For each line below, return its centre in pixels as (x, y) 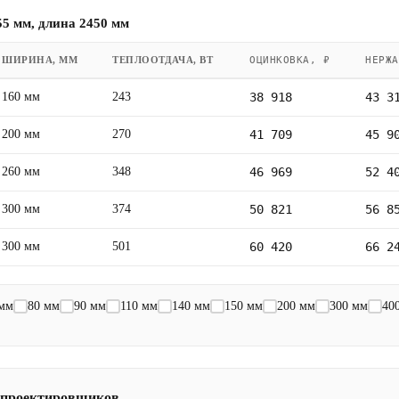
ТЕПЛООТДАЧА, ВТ (163, 59)
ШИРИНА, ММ (40, 59)
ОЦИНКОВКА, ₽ (290, 60)
